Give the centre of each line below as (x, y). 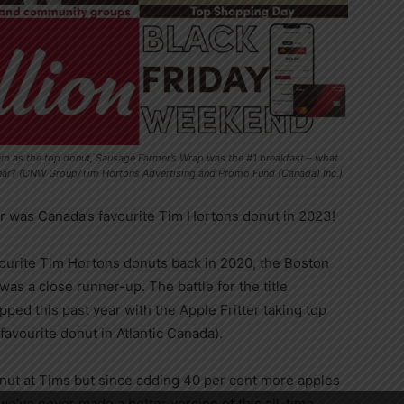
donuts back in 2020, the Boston (225, 263)
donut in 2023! (287, 216)
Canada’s (66, 216)
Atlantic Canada (165, 333)
